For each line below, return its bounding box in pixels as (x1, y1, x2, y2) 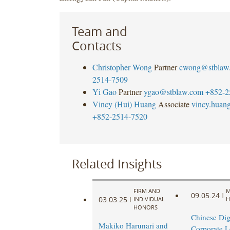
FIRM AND (133, 187, 160, 195)
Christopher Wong (92, 61, 152, 72)
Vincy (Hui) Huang (92, 98, 156, 109)
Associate (158, 98, 189, 109)
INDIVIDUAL (133, 195, 165, 203)
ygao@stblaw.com (143, 86, 203, 97)
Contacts (71, 37, 121, 54)
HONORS (133, 203, 158, 212)
